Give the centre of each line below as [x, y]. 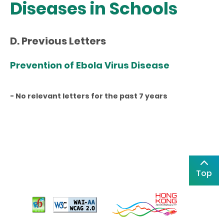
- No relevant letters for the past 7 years [89, 96]
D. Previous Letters [58, 41]
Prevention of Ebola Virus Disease [90, 65]
